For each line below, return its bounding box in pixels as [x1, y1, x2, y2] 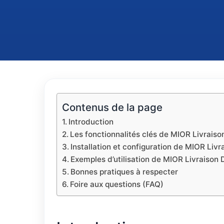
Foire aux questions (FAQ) [70, 179, 164, 189]
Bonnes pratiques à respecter [70, 167, 178, 176]
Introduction [68, 117, 114, 126]
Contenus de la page [62, 100, 162, 113]
